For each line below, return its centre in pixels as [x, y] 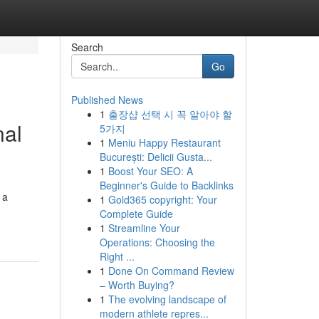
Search [87, 47]
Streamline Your [144, 228]
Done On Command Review [171, 271]
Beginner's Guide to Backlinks [166, 185]
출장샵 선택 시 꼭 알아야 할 [170, 114]
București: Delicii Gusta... [156, 157]
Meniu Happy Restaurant [164, 142]
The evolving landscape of [167, 299]
